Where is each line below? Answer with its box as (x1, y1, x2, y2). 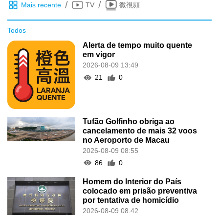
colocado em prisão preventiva (83, 186, 197, 195)
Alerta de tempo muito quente (83, 41, 193, 50)
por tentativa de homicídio (83, 196, 179, 204)
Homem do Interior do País (83, 177, 182, 186)
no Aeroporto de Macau (83, 135, 170, 144)
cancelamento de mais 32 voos (83, 126, 197, 135)
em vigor (83, 50, 115, 59)
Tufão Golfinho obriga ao (83, 117, 175, 126)
